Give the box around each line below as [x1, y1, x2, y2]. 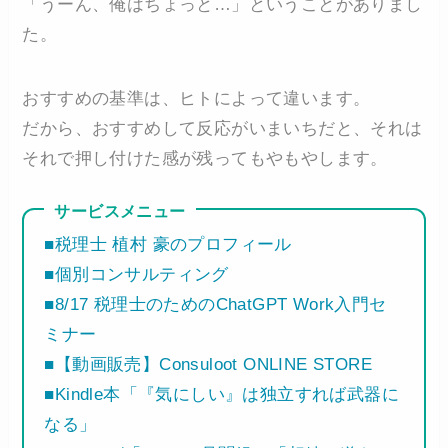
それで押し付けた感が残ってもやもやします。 [22, 149, 388, 169]
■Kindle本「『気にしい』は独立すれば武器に [44, 385, 400, 405]
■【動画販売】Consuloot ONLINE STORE [44, 355, 373, 375]
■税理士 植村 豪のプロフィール [44, 235, 292, 255]
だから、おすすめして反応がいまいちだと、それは [22, 119, 423, 139]
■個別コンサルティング [44, 265, 229, 285]
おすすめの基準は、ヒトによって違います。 [22, 89, 371, 109]
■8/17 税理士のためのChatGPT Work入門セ [44, 295, 387, 315]
